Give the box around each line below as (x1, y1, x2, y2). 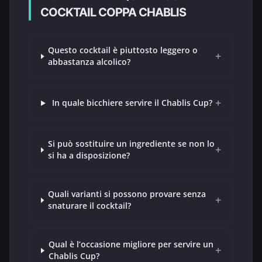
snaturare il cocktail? (47, 200, 131, 212)
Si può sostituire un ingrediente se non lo (47, 138, 215, 150)
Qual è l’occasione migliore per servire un (48, 239, 213, 250)
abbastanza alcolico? (48, 56, 131, 68)
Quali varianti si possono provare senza (47, 188, 206, 200)
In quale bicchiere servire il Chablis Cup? (52, 97, 213, 109)
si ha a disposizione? (47, 150, 130, 161)
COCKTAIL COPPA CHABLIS (40, 5, 186, 20)
